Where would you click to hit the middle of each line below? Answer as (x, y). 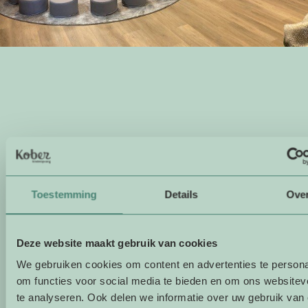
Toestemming (64, 194)
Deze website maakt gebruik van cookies (117, 243)
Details (181, 194)
